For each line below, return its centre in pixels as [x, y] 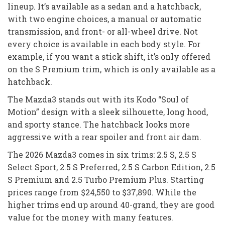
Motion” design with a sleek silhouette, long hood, [108, 111]
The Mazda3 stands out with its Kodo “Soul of [98, 99]
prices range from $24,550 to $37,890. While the [102, 192]
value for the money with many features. [90, 217]
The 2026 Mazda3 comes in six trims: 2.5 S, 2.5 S [102, 154]
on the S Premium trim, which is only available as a [111, 69]
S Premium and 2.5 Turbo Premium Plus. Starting [106, 179]
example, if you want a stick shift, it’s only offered [109, 56]
